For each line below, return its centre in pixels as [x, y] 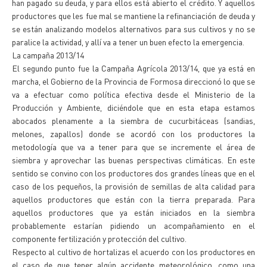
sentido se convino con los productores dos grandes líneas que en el [133, 173]
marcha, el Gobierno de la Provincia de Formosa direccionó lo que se [133, 81]
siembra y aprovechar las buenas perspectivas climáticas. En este [133, 160]
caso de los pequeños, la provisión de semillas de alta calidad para [133, 186]
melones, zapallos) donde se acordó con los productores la [133, 133]
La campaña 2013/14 [48, 55]
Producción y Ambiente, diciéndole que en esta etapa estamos [133, 107]
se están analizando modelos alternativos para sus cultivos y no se [133, 29]
